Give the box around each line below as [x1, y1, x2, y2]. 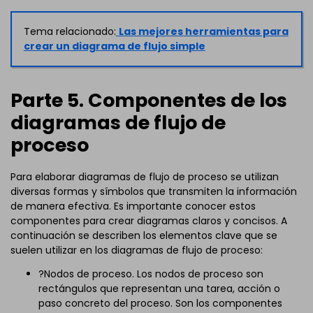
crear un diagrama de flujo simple [23, 38, 205, 53]
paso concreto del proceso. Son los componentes [38, 296, 282, 310]
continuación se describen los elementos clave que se [10, 228, 277, 242]
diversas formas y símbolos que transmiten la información [10, 184, 297, 198]
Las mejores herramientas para [118, 24, 289, 38]
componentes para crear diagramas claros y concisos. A [10, 213, 287, 228]
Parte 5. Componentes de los [10, 87, 287, 113]
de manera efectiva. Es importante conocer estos [10, 198, 256, 213]
